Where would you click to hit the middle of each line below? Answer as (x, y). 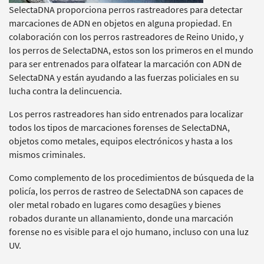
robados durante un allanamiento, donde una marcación (121, 218)
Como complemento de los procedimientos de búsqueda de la (131, 178)
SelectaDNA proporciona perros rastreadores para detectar (126, 10)
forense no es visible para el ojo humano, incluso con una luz (129, 232)
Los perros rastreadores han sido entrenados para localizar (126, 114)
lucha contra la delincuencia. (65, 91)
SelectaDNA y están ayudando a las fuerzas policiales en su (124, 77)
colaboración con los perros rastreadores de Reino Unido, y (126, 37)
